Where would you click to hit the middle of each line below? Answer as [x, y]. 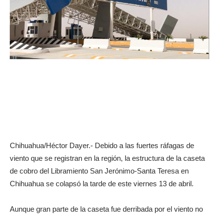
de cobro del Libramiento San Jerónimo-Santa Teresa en [99, 171]
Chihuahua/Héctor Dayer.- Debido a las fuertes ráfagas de [102, 146]
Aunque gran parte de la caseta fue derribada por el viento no [106, 209]
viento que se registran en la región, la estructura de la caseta [107, 158]
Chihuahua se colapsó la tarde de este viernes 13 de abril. [102, 184]
